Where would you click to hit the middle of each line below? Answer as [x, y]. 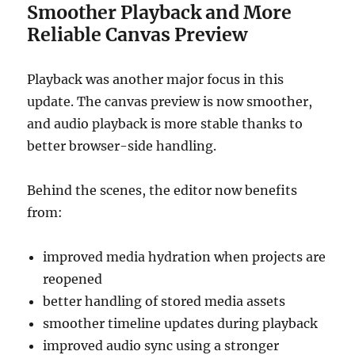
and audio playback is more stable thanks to [165, 124]
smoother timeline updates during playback [181, 324]
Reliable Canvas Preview [137, 35]
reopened [73, 279]
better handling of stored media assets [164, 302]
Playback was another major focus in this [156, 80]
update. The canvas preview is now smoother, [170, 102]
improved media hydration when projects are [185, 257]
